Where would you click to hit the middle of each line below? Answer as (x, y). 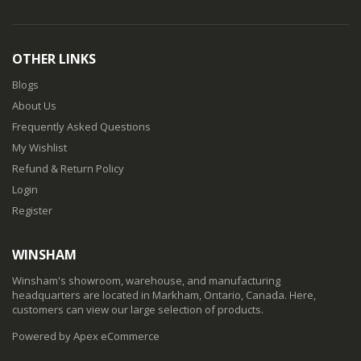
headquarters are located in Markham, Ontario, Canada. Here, (164, 295)
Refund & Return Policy (68, 168)
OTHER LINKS (54, 58)
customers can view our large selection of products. (138, 309)
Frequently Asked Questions (81, 126)
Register (32, 210)
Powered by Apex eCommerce (86, 336)
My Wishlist (39, 147)
